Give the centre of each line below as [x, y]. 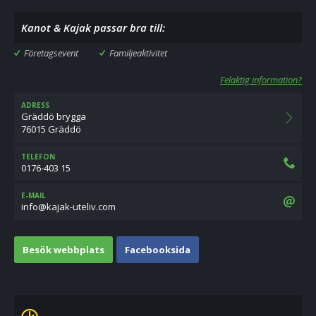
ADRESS [35, 105]
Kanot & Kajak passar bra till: [93, 28]
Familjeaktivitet [138, 53]
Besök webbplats [63, 250]
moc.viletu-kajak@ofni [68, 207]
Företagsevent [51, 53]
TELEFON [38, 157]
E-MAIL [34, 195]
